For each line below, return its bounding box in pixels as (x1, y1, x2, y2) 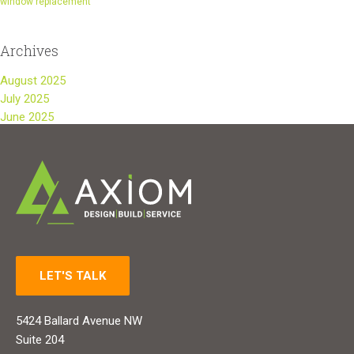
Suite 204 (16, 332, 64, 347)
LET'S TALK (40, 268, 106, 283)
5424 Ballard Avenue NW (16, 313, 142, 328)
